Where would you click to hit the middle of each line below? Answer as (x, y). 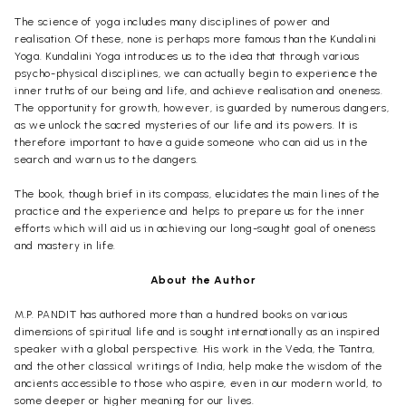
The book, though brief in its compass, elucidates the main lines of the (198, 193)
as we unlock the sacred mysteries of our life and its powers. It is (186, 125)
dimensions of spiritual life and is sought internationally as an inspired (198, 331)
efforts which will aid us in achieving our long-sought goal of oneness (195, 228)
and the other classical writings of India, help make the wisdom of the (198, 366)
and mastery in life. (66, 245)
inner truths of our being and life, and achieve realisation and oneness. (199, 90)
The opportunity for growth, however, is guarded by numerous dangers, (202, 107)
